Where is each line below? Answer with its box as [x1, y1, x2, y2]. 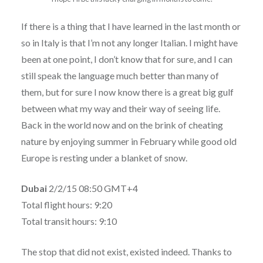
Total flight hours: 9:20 [21, 198, 112, 210]
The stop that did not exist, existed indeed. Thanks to [21, 245, 232, 257]
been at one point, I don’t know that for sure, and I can [21, 53, 232, 65]
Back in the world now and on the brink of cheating [21, 119, 223, 130]
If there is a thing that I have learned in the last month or [21, 20, 241, 32]
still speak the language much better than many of [21, 69, 219, 81]
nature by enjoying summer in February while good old [21, 135, 237, 147]
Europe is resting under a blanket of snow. [21, 151, 187, 163]
